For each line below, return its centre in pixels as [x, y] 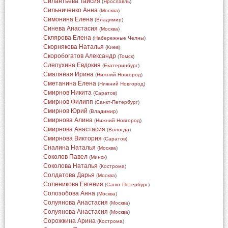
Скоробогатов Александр [79, 56]
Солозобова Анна [69, 193]
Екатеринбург [121, 65]
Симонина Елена [68, 19]
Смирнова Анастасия [74, 129]
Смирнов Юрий [65, 111]
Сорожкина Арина [69, 221]
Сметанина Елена [69, 83]
